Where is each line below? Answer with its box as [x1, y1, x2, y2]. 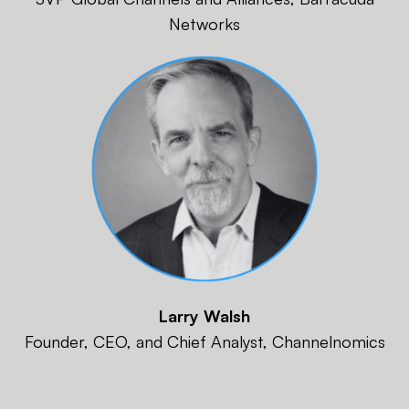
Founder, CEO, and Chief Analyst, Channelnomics [24, 330, 385, 351]
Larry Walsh [159, 305, 250, 326]
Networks [169, 13, 240, 34]
